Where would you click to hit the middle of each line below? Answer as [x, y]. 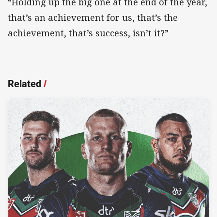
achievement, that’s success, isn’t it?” [88, 33]
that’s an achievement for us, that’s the [93, 17]
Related [24, 83]
